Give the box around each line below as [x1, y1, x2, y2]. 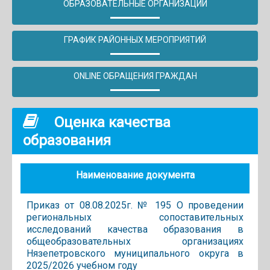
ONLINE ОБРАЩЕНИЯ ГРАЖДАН [73, 71, 197, 81]
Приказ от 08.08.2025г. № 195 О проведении [27, 199, 243, 211]
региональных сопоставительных [27, 211, 243, 223]
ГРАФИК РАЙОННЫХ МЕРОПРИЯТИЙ [64, 34, 206, 45]
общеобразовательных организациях [27, 235, 243, 247]
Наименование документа [75, 169, 195, 181]
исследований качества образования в [27, 223, 243, 235]
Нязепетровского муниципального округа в [27, 247, 243, 259]
